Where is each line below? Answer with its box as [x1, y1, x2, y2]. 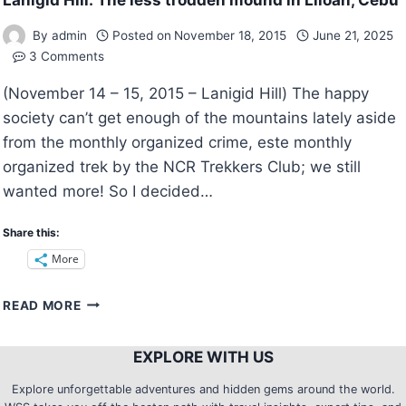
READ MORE [3, 297, 82, 313]
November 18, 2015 [174, 27, 287, 43]
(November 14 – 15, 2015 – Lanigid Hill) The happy [3, 83, 370, 102]
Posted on [112, 27, 172, 43]
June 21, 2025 [312, 27, 393, 43]
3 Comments [28, 48, 104, 63]
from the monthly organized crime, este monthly [3, 132, 353, 151]
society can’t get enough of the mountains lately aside [3, 108, 397, 127]
